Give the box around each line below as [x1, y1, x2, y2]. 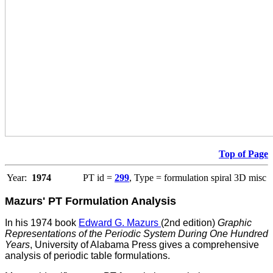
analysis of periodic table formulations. [5, 250, 170, 261]
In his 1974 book [5, 218, 79, 229]
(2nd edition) [161, 218, 218, 229]
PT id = [83, 172, 115, 183]
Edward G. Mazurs [79, 218, 161, 229]
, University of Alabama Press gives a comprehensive [30, 239, 259, 250]
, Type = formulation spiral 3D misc [129, 172, 266, 183]
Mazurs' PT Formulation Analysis [5, 195, 176, 208]
